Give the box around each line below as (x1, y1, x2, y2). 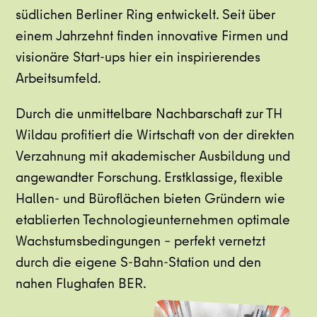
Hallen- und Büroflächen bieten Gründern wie (16, 192, 286, 207)
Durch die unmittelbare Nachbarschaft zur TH (16, 108, 283, 122)
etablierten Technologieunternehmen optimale (16, 214, 291, 229)
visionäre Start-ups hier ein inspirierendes (16, 51, 261, 66)
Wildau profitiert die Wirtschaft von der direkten (16, 129, 295, 144)
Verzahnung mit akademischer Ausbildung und (16, 150, 291, 165)
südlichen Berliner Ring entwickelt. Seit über (16, 8, 276, 23)
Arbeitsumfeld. (16, 72, 102, 87)
